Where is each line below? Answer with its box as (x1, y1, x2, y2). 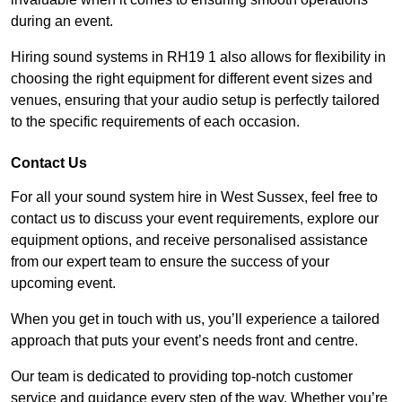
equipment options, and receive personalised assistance (11, 232, 368, 248)
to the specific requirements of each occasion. (11, 113, 300, 129)
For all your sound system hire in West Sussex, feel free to (11, 188, 378, 205)
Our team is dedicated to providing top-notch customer (11, 368, 353, 384)
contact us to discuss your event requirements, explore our (11, 210, 379, 226)
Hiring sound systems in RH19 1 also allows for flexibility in (11, 48, 386, 65)
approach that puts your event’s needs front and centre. (11, 332, 358, 348)
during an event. (11, 13, 113, 29)
